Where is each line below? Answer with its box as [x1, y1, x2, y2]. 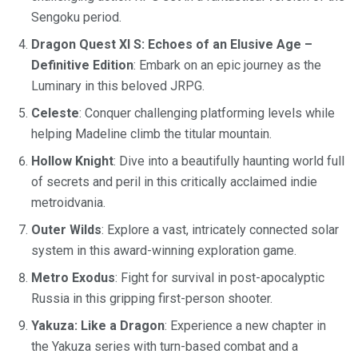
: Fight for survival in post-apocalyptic [115, 270, 324, 286]
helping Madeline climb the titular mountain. [31, 126, 272, 142]
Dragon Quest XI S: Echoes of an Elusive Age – [31, 37, 312, 53]
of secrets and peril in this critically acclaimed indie [31, 174, 317, 190]
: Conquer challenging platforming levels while [79, 105, 335, 121]
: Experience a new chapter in [165, 318, 326, 334]
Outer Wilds [31, 222, 101, 238]
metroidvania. [31, 195, 105, 211]
